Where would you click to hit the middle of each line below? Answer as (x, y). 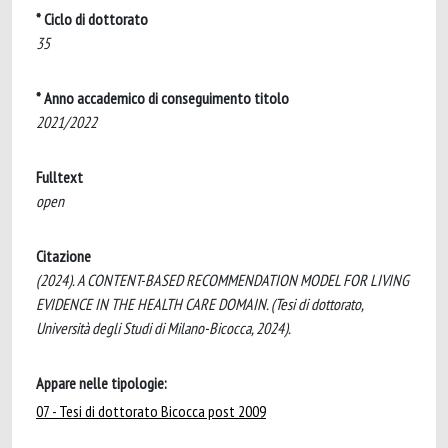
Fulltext (59, 177)
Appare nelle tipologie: (101, 383)
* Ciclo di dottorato (92, 19)
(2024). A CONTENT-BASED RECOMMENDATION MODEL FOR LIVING (222, 280)
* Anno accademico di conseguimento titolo (162, 98)
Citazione (63, 256)
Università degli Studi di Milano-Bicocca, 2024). (163, 328)
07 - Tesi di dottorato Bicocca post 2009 (151, 411)
